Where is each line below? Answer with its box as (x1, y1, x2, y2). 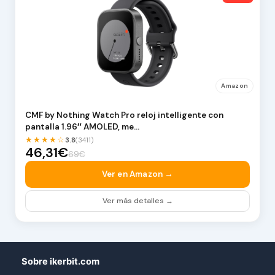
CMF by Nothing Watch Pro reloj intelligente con (25, 109, 223, 120)
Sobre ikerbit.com (21, 256, 99, 268)
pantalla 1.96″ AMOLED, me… (25, 121, 139, 132)
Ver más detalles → (102, 196, 173, 206)
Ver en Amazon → (101, 169, 174, 180)
